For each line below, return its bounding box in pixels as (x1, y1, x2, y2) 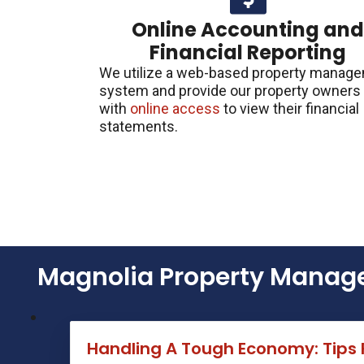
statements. (99, 117, 178, 135)
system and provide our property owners (99, 81, 361, 99)
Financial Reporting (149, 38, 347, 66)
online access (130, 99, 220, 117)
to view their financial (220, 99, 359, 117)
